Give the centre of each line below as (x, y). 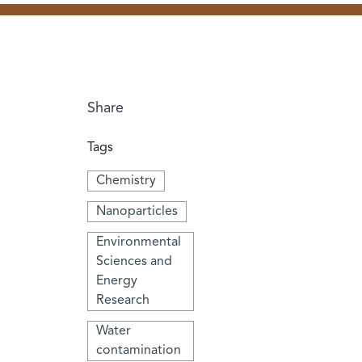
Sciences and (135, 261)
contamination (139, 350)
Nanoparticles (137, 211)
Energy (117, 281)
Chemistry (126, 181)
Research (123, 300)
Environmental (139, 242)
